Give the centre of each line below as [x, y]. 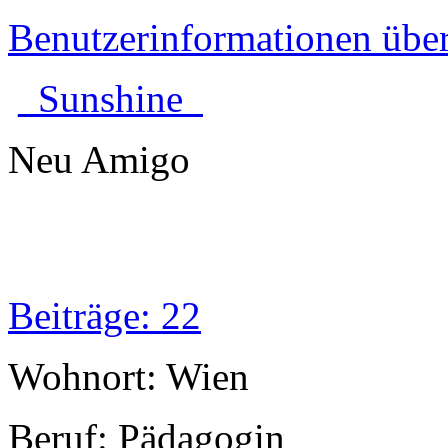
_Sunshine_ [110, 99]
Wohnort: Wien [128, 377]
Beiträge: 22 [104, 316]
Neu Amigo [99, 160]
